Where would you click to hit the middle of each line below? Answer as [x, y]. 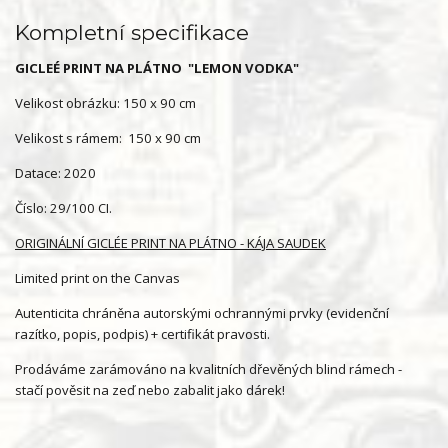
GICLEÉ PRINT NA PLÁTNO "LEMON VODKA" [157, 68]
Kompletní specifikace [132, 32]
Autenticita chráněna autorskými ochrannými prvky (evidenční [202, 313]
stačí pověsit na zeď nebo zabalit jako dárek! [150, 390]
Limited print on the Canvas [97, 278]
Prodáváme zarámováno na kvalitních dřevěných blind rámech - [208, 369]
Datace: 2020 [55, 173]
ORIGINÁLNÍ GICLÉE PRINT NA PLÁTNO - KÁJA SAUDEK [170, 243]
